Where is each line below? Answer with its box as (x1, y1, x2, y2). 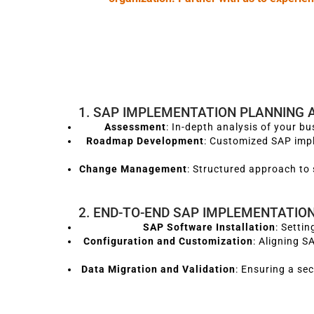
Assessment (104, 121, 166, 133)
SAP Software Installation (143, 221, 275, 233)
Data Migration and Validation (81, 263, 235, 275)
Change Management (79, 163, 187, 175)
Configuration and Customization (83, 235, 253, 247)
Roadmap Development (86, 135, 204, 147)
